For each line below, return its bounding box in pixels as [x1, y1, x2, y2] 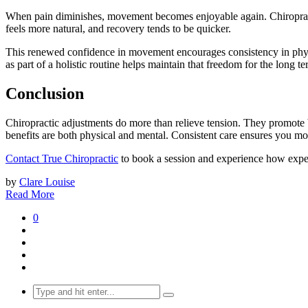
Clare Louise [19, 175, 75, 188]
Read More [5, 188, 54, 200]
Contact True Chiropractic [5, 152, 118, 164]
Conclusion [5, 84, 84, 102]
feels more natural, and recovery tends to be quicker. [5, 22, 231, 34]
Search [32, 283, 62, 296]
